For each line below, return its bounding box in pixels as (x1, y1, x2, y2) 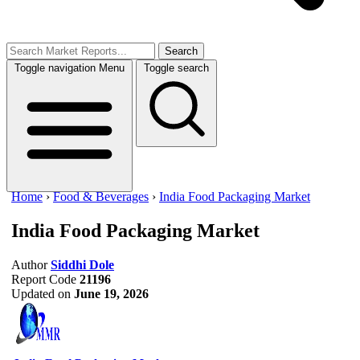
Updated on (11, 286, 71, 301)
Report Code (11, 272, 76, 286)
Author (11, 257, 47, 272)
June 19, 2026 (74, 286, 149, 301)
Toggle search (144, 62, 209, 74)
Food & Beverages (53, 190, 149, 203)
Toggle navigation (14, 62, 96, 74)
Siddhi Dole (51, 257, 114, 272)
